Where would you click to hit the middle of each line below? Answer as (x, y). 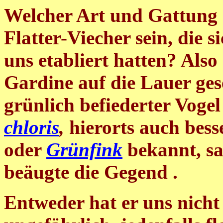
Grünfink (84, 150)
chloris (32, 127)
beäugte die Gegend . (91, 172)
